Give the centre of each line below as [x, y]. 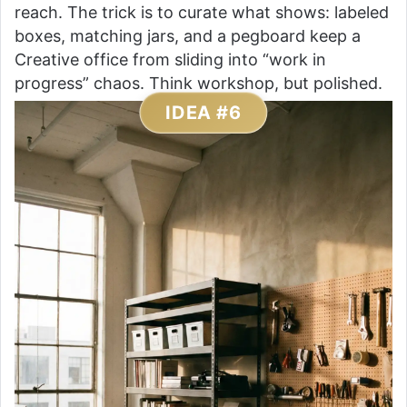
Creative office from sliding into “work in [170, 59]
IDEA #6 [203, 112]
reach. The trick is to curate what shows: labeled [202, 12]
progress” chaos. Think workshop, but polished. [199, 83]
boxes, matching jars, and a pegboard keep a [188, 35]
